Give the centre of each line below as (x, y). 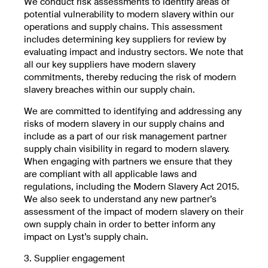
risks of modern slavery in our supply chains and (124, 124)
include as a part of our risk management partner (125, 136)
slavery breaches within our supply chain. (109, 89)
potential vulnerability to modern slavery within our (129, 14)
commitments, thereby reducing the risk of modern (130, 77)
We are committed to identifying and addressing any (133, 111)
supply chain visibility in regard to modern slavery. (127, 149)
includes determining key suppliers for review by (125, 39)
